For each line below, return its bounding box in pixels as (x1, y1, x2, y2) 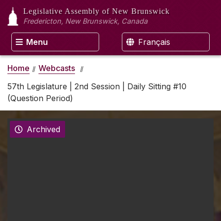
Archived (27, 124, 60, 135)
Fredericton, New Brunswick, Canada (23, 17, 147, 25)
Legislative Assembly (23, 7, 102, 15)
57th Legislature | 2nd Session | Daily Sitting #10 (7, 81, 186, 91)
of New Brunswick (102, 7, 170, 15)
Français (136, 37, 170, 47)
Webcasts (38, 63, 75, 73)
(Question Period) (7, 93, 73, 103)
